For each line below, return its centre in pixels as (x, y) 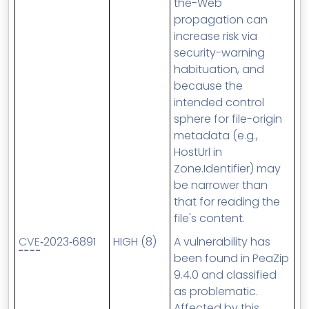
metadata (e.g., (216, 136)
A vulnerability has (222, 242)
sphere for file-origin (228, 119)
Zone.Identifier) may (227, 169)
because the (208, 86)
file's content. (209, 218)
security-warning (219, 53)
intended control (219, 102)
